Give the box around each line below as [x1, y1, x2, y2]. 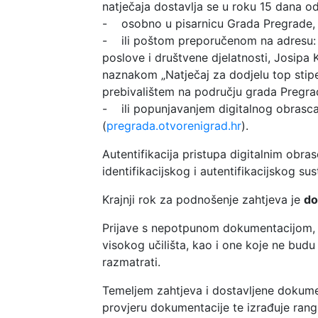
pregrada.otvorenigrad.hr [106, 118, 241, 133]
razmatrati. [102, 254, 160, 269]
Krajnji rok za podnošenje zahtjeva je [102, 192, 304, 207]
